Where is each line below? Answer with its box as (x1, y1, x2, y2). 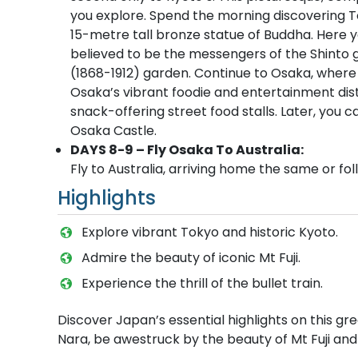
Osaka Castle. (70, 121, 157, 140)
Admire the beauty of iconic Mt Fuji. (81, 248, 300, 267)
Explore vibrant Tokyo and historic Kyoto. (81, 222, 338, 241)
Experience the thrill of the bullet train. (81, 273, 323, 292)
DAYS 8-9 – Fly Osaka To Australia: (70, 140, 304, 159)
